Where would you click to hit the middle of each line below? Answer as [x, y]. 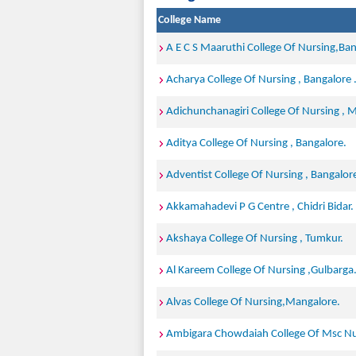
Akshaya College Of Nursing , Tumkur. [255, 239]
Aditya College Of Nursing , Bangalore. [256, 143]
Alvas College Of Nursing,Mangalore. [253, 302]
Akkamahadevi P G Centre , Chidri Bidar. [260, 207]
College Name [190, 20]
